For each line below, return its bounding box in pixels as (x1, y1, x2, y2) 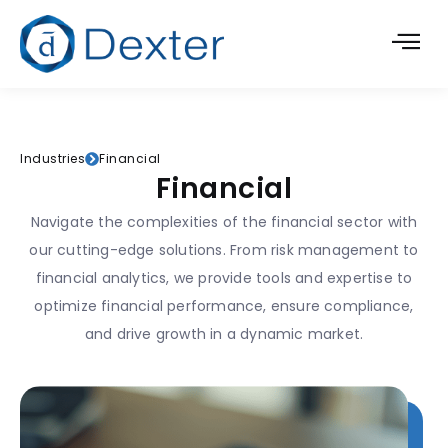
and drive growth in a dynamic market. (84, 324, 364, 345)
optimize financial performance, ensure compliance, (34, 296, 414, 317)
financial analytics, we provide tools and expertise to (35, 268, 413, 289)
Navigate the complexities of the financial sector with (30, 212, 418, 233)
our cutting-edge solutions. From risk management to (29, 240, 419, 261)
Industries (20, 150, 85, 168)
